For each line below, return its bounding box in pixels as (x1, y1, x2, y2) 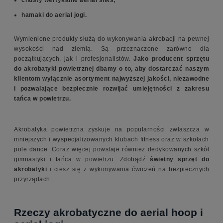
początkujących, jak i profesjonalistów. (14, 55, 134, 63)
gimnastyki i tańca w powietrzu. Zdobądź (14, 156, 150, 163)
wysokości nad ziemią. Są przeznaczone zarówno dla (14, 45, 209, 53)
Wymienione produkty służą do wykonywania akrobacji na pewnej (14, 35, 209, 43)
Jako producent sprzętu (133, 55, 210, 63)
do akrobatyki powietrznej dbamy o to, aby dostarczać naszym (14, 65, 209, 73)
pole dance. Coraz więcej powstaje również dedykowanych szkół (14, 146, 209, 153)
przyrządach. (14, 176, 52, 183)
